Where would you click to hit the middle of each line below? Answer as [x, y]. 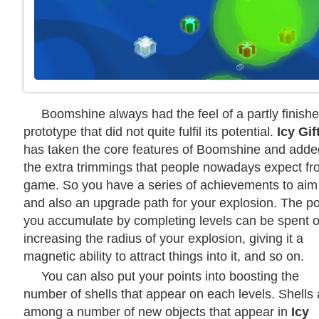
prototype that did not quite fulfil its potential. [150, 131]
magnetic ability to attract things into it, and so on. [164, 256]
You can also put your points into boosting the [170, 276]
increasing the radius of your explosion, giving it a [163, 238]
